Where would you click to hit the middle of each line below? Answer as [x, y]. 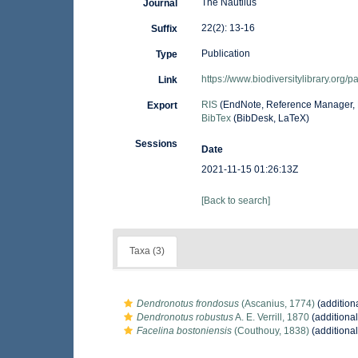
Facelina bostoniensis [184, 331]
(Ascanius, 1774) [277, 304]
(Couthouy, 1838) [270, 331]
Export [162, 105]
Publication [225, 54]
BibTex [216, 118]
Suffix [164, 29]
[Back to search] [235, 201]
